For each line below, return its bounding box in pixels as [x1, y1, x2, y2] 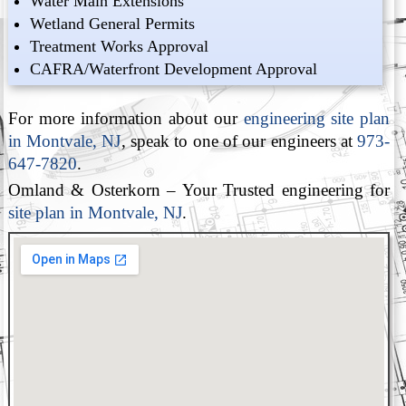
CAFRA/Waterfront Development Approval [30, 60, 318, 79]
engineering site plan [243, 108, 391, 128]
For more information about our [7, 108, 244, 128]
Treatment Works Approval [30, 37, 209, 56]
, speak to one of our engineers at [121, 130, 358, 150]
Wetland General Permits [30, 14, 196, 34]
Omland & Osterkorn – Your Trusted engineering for [7, 180, 391, 200]
